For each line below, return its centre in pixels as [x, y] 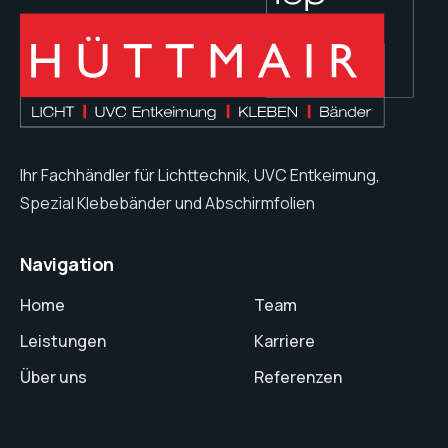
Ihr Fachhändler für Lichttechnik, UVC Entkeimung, [200, 174]
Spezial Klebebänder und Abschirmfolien [167, 202]
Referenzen [298, 376]
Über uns [53, 376]
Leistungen [63, 340]
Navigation [67, 263]
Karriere [284, 340]
